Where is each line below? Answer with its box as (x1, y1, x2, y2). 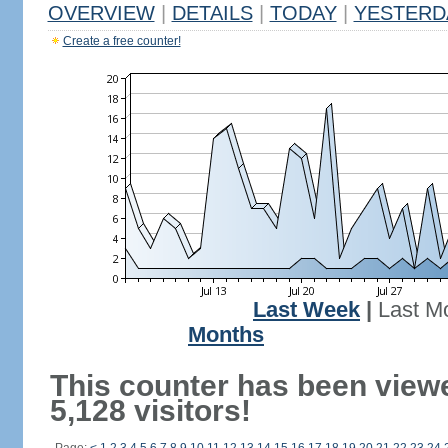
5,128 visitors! (49, 394, 251, 427)
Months (188, 323, 264, 347)
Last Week (253, 298, 360, 322)
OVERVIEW (47, 2, 155, 24)
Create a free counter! (62, 34, 181, 48)
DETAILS (171, 2, 253, 24)
